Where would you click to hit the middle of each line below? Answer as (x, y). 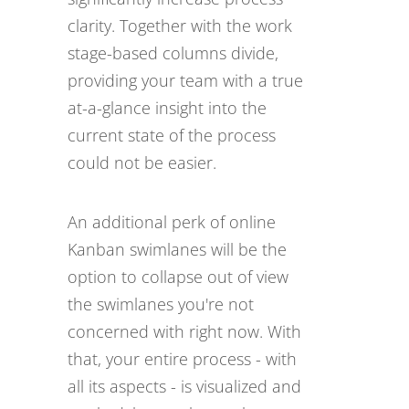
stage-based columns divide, (173, 53)
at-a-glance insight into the (167, 108)
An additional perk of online (172, 222)
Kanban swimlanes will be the (177, 249)
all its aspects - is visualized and (184, 386)
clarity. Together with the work (180, 26)
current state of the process (172, 135)
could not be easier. (142, 163)
